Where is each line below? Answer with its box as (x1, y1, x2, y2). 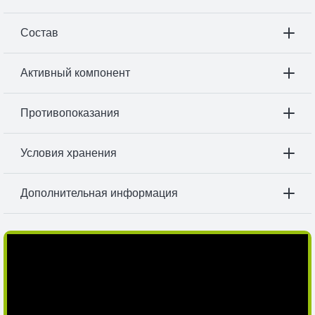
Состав (20, 27, 58, 39)
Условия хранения (20, 147, 117, 160)
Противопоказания (20, 107, 120, 120)
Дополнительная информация (20, 187, 178, 200)
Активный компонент (20, 67, 130, 79)
